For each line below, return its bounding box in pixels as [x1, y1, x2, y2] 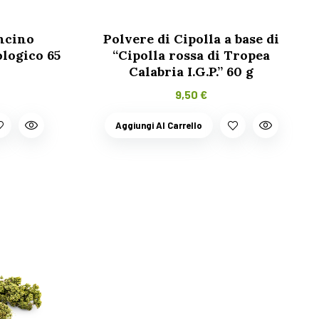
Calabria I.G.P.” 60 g [129, 63, 254, 80]
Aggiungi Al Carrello [115, 120, 202, 132]
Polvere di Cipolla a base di [103, 31, 280, 48]
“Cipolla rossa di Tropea [113, 47, 271, 64]
